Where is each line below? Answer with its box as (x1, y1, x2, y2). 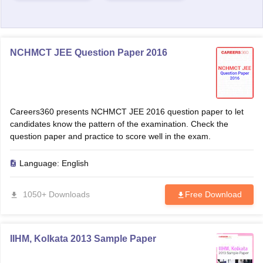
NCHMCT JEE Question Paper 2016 (9, 48, 167, 58)
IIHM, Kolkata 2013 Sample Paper (9, 234, 156, 244)
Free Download (184, 190, 242, 199)
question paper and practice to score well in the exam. (9, 131, 211, 141)
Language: (19, 159, 62, 168)
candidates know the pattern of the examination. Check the (9, 119, 228, 129)
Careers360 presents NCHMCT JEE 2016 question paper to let (9, 107, 225, 116)
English (61, 159, 89, 168)
